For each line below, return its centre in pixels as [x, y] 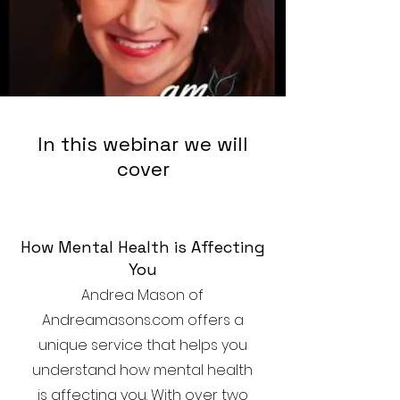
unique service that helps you [142, 345]
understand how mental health [142, 370]
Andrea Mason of [142, 295]
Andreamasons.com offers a [142, 320]
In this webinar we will [143, 144]
